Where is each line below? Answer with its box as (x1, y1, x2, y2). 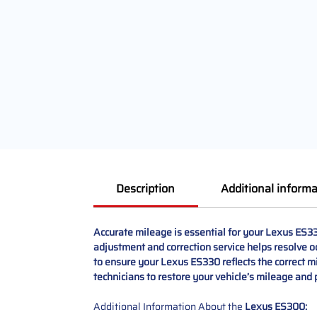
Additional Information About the (93, 298, 245, 314)
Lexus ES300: (245, 298, 307, 314)
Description (116, 179, 175, 197)
